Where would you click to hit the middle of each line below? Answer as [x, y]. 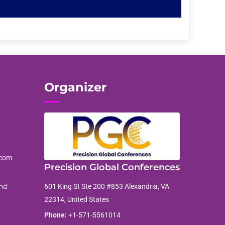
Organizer [76, 87]
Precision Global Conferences [112, 167]
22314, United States [77, 199]
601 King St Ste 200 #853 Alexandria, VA [107, 186]
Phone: [56, 215]
